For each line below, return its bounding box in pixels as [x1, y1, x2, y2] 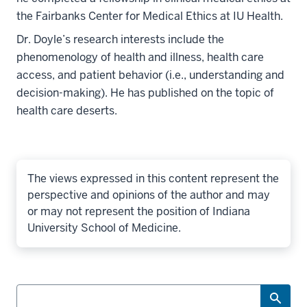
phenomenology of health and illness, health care [16, 50, 264, 64]
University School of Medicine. [27, 221, 181, 235]
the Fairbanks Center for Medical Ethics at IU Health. [16, 9, 283, 23]
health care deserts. [16, 103, 117, 118]
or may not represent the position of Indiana [27, 204, 250, 219]
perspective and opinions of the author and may [27, 188, 270, 202]
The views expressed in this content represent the [27, 171, 279, 186]
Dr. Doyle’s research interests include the [16, 32, 224, 47]
